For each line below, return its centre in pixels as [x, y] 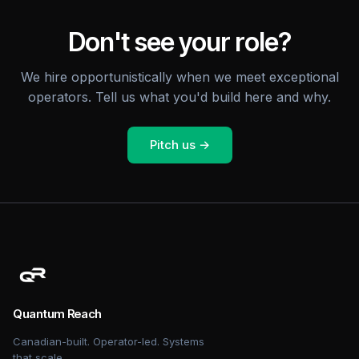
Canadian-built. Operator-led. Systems [109, 341]
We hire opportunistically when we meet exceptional [179, 77]
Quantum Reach [58, 314]
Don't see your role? [179, 42]
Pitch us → [179, 145]
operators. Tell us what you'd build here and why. [179, 97]
